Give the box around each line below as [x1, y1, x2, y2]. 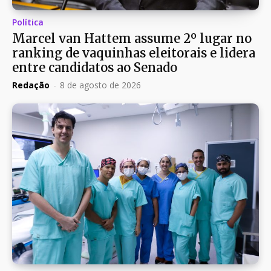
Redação [12, 79, 50, 91]
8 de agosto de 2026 [60, 79, 141, 91]
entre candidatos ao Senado [12, 60, 177, 76]
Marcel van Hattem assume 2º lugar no [12, 31, 252, 47]
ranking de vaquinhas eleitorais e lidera [12, 45, 255, 61]
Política [12, 16, 44, 28]
